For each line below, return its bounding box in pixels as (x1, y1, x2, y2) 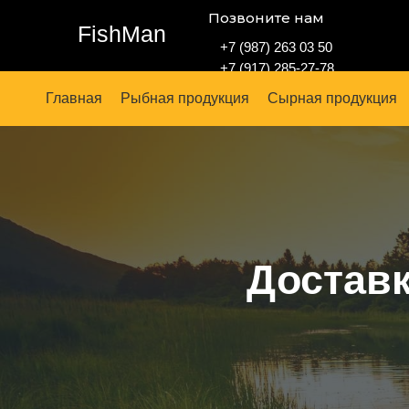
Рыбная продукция (121, 90, 249, 106)
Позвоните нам (207, 9, 324, 26)
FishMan (78, 20, 166, 47)
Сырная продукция (267, 90, 397, 106)
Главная (46, 90, 102, 106)
